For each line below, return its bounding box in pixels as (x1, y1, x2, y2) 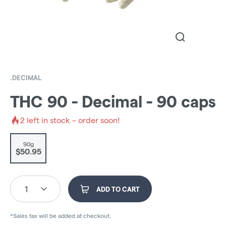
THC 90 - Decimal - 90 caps (10, 93, 216, 111)
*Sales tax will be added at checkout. (10, 212, 111, 219)
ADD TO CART (96, 186, 140, 193)
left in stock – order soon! (25, 116, 120, 125)
